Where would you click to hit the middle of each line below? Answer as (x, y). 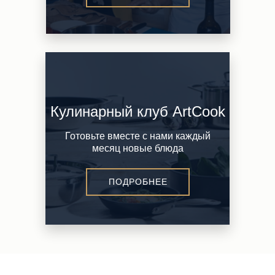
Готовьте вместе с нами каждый (137, 136)
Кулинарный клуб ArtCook (137, 111)
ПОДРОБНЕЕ (138, 182)
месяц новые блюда (137, 148)
